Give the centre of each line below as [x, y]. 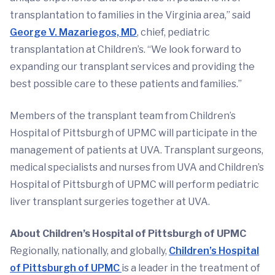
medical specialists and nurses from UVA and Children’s [137, 167]
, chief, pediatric [173, 32]
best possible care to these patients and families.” [126, 84]
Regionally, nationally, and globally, [89, 251]
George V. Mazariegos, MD [73, 32]
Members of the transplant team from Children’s [123, 116]
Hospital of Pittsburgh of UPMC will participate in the [134, 133]
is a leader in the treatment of [191, 268]
